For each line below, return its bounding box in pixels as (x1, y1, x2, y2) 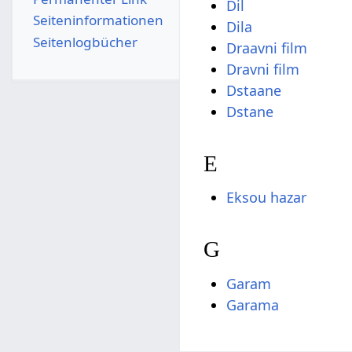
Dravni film (226, 59, 300, 79)
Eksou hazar (226, 188, 307, 207)
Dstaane (226, 80, 282, 100)
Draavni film (226, 38, 308, 57)
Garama (226, 295, 280, 314)
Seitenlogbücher (32, 32, 137, 51)
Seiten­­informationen (32, 11, 163, 30)
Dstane (226, 101, 274, 121)
